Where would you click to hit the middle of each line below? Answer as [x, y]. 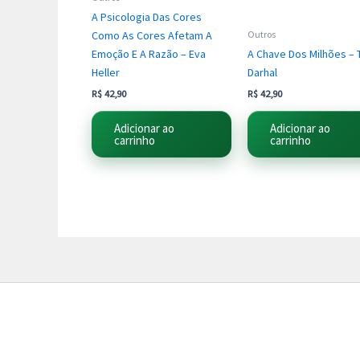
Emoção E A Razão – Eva [149, 53]
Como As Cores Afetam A [152, 35]
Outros [262, 34]
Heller [106, 72]
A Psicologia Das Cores [147, 16]
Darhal [262, 72]
